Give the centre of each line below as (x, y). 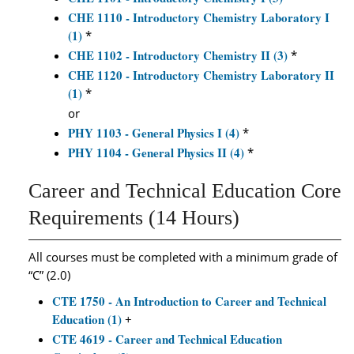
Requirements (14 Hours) (134, 218)
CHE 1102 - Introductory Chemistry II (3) (178, 55)
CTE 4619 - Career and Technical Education (167, 339)
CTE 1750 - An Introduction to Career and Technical (189, 301)
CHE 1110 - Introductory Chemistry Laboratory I (199, 17)
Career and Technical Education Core (185, 191)
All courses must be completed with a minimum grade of (183, 257)
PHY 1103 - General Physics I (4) (154, 133)
